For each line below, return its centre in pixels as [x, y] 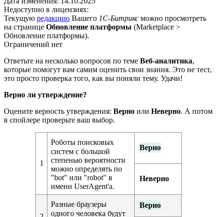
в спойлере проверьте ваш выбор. [59, 120]
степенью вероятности [88, 160]
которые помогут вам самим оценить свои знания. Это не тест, [108, 69]
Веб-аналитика [166, 61]
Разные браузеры [79, 204]
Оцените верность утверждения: [59, 111]
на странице [25, 27]
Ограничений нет [33, 44]
